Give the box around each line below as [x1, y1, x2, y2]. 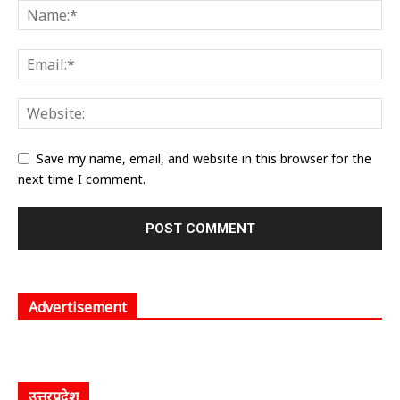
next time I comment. [18, 170, 146, 187]
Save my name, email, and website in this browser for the [37, 149, 371, 167]
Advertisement [29, 296, 127, 317]
